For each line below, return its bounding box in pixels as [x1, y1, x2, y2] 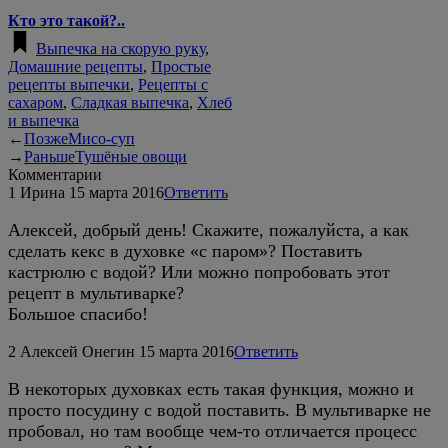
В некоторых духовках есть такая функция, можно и [8, 378, 414, 399]
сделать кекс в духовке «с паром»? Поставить [8, 240, 362, 261]
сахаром [8, 93, 63, 111]
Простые [151, 57, 211, 75]
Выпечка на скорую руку [36, 39, 205, 57]
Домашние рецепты [8, 57, 143, 75]
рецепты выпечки [8, 75, 130, 93]
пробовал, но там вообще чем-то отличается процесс [8, 420, 417, 441]
